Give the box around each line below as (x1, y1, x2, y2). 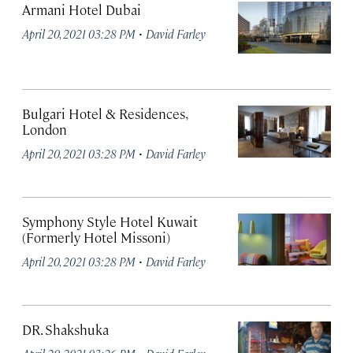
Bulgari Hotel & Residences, (22, 104, 187, 122)
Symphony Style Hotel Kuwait (22, 212, 198, 230)
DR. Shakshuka (22, 320, 109, 338)
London (22, 120, 67, 138)
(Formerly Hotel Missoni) (22, 228, 170, 246)
